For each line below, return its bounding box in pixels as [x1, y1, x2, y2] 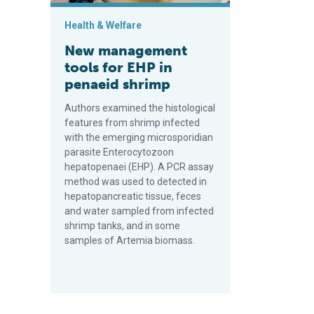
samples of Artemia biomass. [64, 235, 195, 247]
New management [64, 42, 187, 60]
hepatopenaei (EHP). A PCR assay [64, 161, 214, 173]
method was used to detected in [64, 176, 207, 188]
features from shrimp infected [64, 117, 200, 129]
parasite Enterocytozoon [64, 146, 174, 158]
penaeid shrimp [64, 76, 170, 93]
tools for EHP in [64, 59, 172, 76]
